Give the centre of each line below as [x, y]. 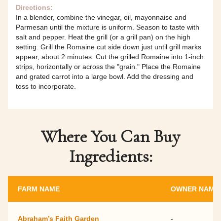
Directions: [34, 7]
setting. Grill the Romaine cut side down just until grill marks [109, 47]
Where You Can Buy [110, 136]
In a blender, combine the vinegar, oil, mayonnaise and [101, 17]
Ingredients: [110, 156]
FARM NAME [39, 189]
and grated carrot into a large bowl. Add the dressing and [105, 76]
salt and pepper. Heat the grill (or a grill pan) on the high [103, 37]
